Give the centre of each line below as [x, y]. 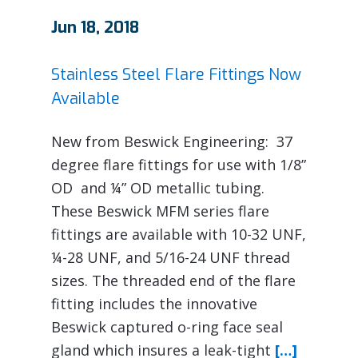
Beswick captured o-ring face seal [167, 326]
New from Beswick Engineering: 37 [172, 141]
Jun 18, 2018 [95, 27]
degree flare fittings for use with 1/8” [179, 164]
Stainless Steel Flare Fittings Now [176, 74]
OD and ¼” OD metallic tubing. [158, 187]
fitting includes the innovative [154, 303]
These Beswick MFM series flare [160, 211]
